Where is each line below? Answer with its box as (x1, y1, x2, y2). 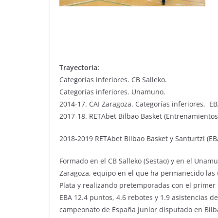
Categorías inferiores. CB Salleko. (59, 74, 167, 84)
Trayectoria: (59, 62, 99, 72)
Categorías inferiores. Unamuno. (59, 87, 165, 96)
